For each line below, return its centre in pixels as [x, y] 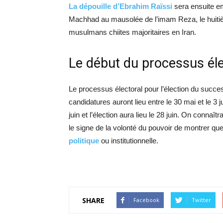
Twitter [201, 200]
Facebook [146, 200]
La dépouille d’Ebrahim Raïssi [120, 6]
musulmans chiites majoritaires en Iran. [132, 32]
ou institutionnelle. [129, 141]
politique [84, 141]
